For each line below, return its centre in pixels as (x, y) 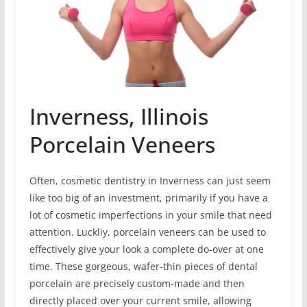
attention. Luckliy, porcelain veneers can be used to (147, 232)
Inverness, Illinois (119, 116)
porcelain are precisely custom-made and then (137, 284)
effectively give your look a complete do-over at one (146, 249)
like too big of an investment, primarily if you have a (148, 198)
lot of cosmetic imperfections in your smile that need (150, 215)
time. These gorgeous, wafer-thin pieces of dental (143, 267)
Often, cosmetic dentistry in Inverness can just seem (150, 181)
